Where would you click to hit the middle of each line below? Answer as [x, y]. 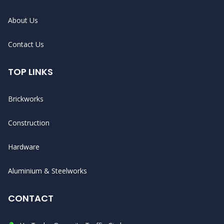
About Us [23, 20]
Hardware [24, 147]
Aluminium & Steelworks [47, 171]
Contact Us [26, 44]
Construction [29, 123]
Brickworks [26, 99]
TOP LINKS [30, 72]
